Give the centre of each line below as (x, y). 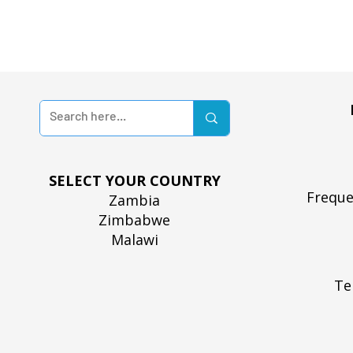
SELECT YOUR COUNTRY (134, 180)
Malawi (134, 240)
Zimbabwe (135, 220)
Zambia (135, 200)
